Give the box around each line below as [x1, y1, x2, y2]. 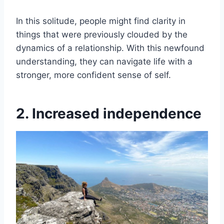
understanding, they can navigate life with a [16, 56, 192, 66]
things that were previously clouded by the [16, 29, 187, 39]
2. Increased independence [16, 104, 201, 122]
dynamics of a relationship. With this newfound [16, 42, 204, 53]
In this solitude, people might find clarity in [16, 15, 185, 26]
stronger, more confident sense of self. [16, 69, 171, 80]
